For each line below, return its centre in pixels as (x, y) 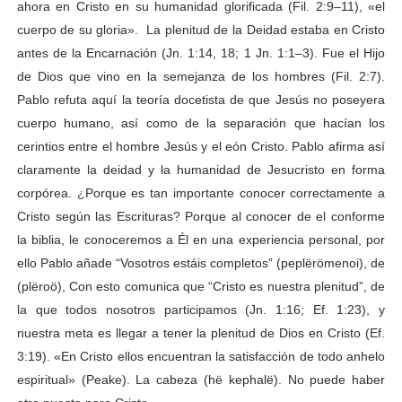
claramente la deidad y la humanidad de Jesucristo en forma (201, 169)
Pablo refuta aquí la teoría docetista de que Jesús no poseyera (201, 99)
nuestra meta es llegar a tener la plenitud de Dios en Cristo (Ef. (201, 332)
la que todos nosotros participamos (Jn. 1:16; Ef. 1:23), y (201, 309)
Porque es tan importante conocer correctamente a (235, 192)
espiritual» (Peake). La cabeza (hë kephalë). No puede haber (201, 379)
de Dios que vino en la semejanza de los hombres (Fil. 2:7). (201, 76)
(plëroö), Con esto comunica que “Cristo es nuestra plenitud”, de (201, 286)
